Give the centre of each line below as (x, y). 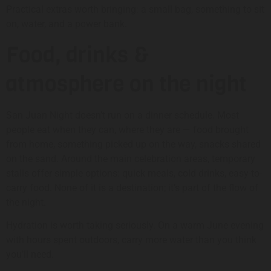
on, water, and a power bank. (67, 24)
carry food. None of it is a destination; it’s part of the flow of (132, 188)
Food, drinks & (77, 54)
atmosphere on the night (126, 83)
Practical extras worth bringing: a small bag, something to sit (135, 10)
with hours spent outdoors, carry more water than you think (131, 240)
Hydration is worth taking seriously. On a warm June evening (135, 226)
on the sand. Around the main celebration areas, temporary (131, 158)
